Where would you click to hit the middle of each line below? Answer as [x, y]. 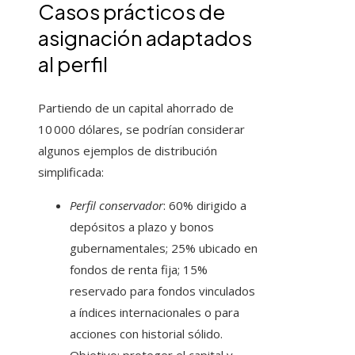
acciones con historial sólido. [146, 334]
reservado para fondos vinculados [162, 291]
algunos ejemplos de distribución [128, 151]
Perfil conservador [116, 206]
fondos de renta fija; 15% [139, 270]
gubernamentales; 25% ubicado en [164, 248]
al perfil [73, 64]
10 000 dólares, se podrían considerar [141, 130]
